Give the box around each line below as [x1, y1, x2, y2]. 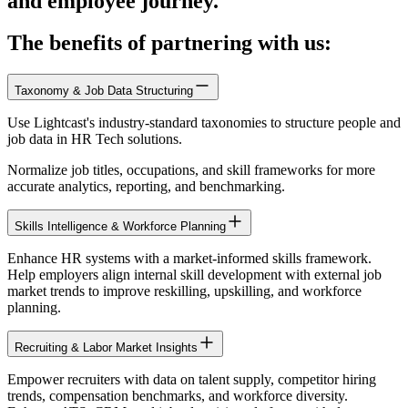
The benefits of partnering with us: [7, 31, 331, 56]
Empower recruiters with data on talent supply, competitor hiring [7, 372, 376, 388]
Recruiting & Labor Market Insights [15, 341, 198, 355]
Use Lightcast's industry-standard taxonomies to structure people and [7, 115, 401, 131]
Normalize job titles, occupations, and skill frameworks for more [7, 162, 375, 178]
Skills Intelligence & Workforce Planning [15, 219, 226, 234]
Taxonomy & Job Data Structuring [15, 84, 193, 98]
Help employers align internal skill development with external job [7, 267, 382, 283]
